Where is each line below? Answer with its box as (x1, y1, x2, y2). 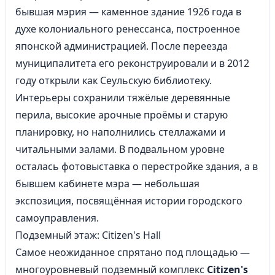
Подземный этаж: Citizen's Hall (15, 228, 161, 242)
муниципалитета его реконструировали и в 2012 (15, 56, 249, 70)
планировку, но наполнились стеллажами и (15, 125, 225, 139)
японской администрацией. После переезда (15, 39, 228, 53)
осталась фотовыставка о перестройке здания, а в (15, 160, 258, 173)
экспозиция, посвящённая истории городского (15, 194, 242, 207)
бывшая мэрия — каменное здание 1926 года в (15, 5, 241, 18)
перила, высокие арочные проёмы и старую (15, 108, 228, 122)
